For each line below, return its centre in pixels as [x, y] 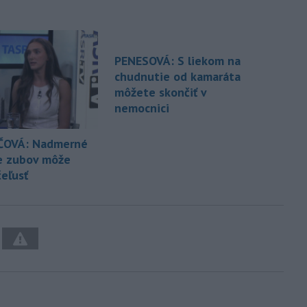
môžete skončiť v [161, 93]
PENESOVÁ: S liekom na [178, 61]
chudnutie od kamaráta [178, 77]
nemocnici [142, 108]
